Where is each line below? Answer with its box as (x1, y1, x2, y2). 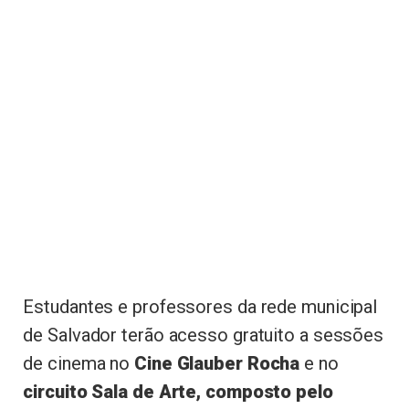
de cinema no (23, 351, 131, 374)
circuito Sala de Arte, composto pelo (23, 380, 333, 403)
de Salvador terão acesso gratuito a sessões (23, 323, 384, 346)
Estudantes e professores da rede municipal (23, 295, 378, 318)
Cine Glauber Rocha (130, 351, 300, 374)
